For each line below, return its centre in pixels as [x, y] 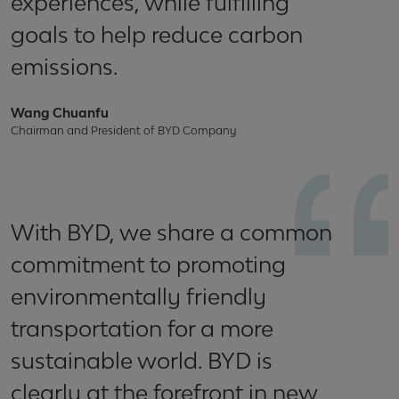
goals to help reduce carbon [157, 34]
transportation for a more [142, 328]
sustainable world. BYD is [142, 360]
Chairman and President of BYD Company [123, 130]
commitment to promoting [148, 264]
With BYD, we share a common [171, 232]
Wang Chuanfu [60, 112]
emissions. [64, 66]
